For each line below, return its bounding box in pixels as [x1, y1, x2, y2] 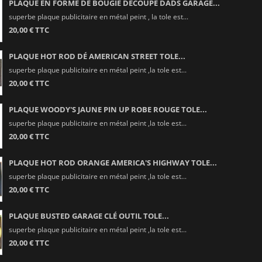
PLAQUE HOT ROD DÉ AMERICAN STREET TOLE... [8, 50, 185, 61]
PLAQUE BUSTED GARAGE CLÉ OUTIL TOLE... [8, 210, 169, 221]
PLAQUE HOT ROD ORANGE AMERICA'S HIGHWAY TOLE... [8, 157, 217, 168]
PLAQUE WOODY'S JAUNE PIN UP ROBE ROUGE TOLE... [8, 104, 207, 115]
